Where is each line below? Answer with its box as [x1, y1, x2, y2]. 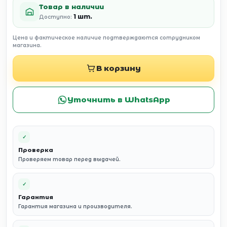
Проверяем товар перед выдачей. [18, 156, 121, 163]
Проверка [18, 146, 53, 154]
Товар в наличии [39, 3, 104, 11]
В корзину [96, 63, 141, 73]
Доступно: [39, 14, 73, 20]
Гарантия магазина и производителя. [18, 203, 132, 210]
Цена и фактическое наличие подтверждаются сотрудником [13, 34, 200, 41]
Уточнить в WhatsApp [67, 95, 170, 104]
